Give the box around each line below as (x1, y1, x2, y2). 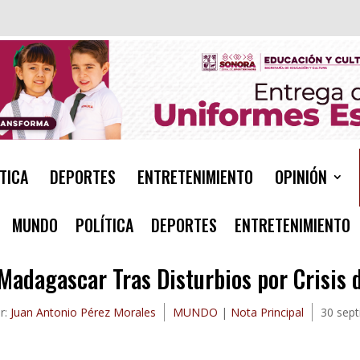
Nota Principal (230, 305, 304, 321)
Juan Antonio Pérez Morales (10, 305, 156, 321)
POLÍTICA (76, 213, 134, 238)
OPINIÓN (275, 165, 327, 190)
